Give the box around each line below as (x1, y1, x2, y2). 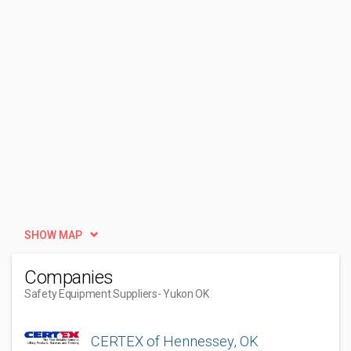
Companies (24, 266, 114, 288)
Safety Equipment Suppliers (24, 288, 157, 300)
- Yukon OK (157, 288, 209, 300)
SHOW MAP (24, 229, 82, 241)
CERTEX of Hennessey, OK (91, 333, 259, 349)
